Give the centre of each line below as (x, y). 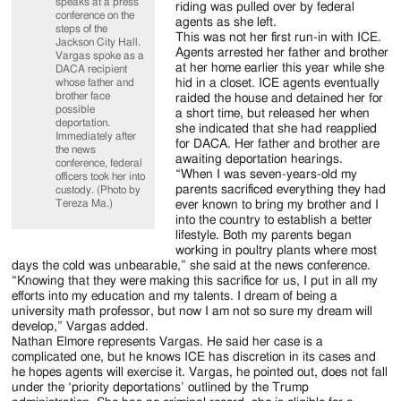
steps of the (82, 28)
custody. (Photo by (98, 189)
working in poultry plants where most (277, 251)
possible (76, 109)
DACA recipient (92, 68)
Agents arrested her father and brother (282, 53)
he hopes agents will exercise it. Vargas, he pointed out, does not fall (200, 373)
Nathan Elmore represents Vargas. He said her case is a (168, 342)
